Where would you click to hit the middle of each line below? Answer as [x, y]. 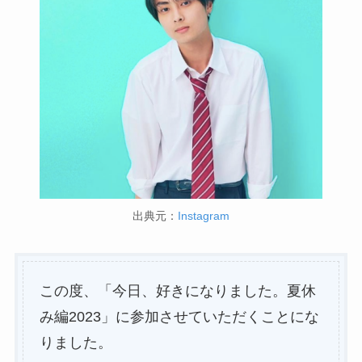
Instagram [204, 216]
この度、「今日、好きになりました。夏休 [177, 290]
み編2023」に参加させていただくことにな [179, 316]
